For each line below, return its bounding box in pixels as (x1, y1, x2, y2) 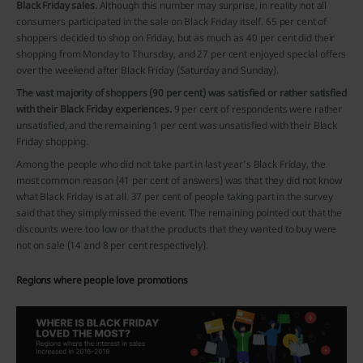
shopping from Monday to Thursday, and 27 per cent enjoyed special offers (16, 46, 347, 61)
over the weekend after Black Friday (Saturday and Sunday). (16, 62, 280, 77)
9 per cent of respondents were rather (171, 101, 343, 116)
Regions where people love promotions (16, 272, 188, 287)
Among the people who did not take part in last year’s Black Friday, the (16, 156, 326, 171)
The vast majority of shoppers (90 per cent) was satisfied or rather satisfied (16, 85, 347, 100)
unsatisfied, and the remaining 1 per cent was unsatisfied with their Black (16, 117, 338, 132)
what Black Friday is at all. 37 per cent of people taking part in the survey (16, 189, 333, 203)
